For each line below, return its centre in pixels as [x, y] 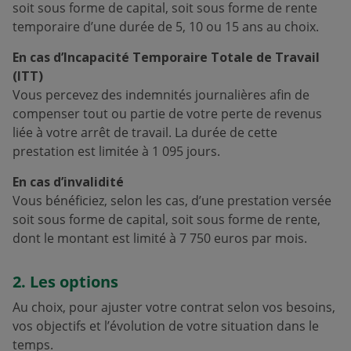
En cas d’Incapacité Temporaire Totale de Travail [166, 57]
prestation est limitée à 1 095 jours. [116, 151]
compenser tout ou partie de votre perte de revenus [167, 114]
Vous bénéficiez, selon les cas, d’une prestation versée [172, 201]
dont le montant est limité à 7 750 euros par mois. [160, 238]
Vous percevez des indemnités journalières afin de [161, 95]
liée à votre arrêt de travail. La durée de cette [145, 132]
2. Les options [65, 282]
